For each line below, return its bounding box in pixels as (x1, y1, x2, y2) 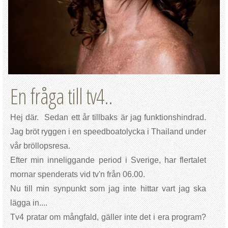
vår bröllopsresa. (10, 141, 72, 150)
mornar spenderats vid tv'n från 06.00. (10, 170, 147, 179)
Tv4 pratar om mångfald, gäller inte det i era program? (10, 213, 207, 221)
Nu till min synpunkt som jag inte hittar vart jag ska (10, 184, 207, 193)
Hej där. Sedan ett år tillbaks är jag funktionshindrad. (10, 113, 207, 122)
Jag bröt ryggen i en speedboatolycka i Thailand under (10, 127, 207, 136)
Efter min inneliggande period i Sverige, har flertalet (10, 156, 207, 164)
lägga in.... (10, 198, 47, 207)
